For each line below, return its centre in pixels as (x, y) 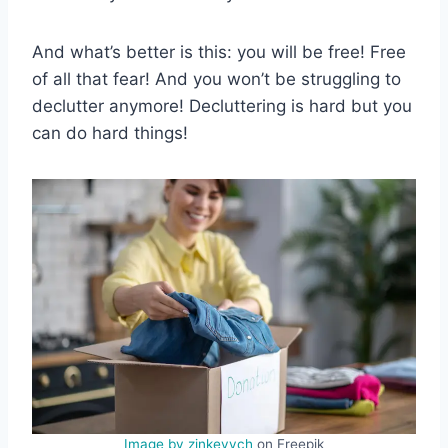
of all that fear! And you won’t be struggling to (216, 78)
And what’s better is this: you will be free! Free (219, 51)
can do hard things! (110, 132)
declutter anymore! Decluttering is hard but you (222, 105)
